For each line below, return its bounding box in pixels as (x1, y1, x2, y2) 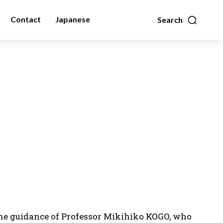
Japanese (55, 14, 90, 24)
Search (157, 15, 183, 24)
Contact (10, 14, 41, 24)
